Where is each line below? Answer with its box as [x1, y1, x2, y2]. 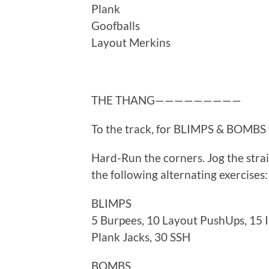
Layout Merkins [91, 35, 171, 49]
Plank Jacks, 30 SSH [91, 229, 190, 244]
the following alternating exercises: [91, 167, 268, 181]
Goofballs [91, 18, 140, 32]
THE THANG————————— [91, 92, 241, 107]
